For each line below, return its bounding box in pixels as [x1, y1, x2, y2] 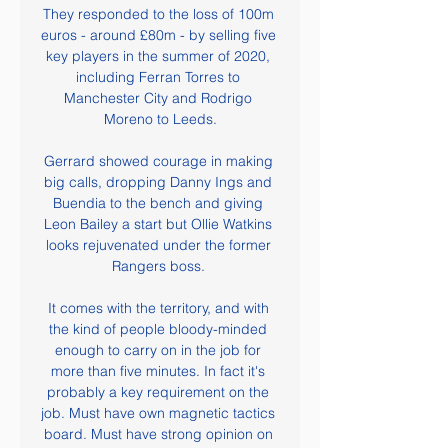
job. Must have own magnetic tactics [41, 404, 275, 422]
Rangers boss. [111, 257, 209, 275]
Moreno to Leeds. [103, 110, 217, 128]
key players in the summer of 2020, [46, 47, 270, 65]
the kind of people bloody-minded [49, 320, 267, 338]
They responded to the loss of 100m [42, 5, 274, 23]
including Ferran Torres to [76, 68, 240, 86]
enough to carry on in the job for [55, 341, 261, 359]
